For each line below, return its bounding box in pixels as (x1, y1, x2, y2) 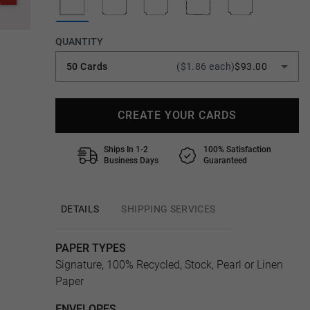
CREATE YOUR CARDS (118, 109, 237, 122)
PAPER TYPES (55, 241, 126, 255)
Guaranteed (203, 156, 247, 165)
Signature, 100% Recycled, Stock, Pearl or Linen (55, 258, 283, 271)
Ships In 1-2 (104, 145, 148, 154)
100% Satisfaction (203, 145, 271, 154)
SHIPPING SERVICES (121, 203, 216, 215)
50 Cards (66, 61, 108, 72)
